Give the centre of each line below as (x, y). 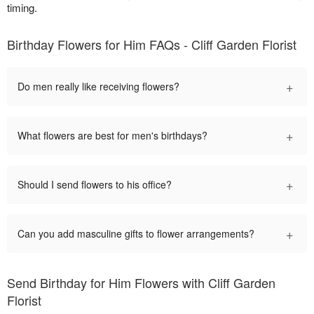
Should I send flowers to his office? (95, 185)
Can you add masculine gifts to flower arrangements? (136, 234)
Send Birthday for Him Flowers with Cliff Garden (141, 283)
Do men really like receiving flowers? (98, 87)
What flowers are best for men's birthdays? (112, 136)
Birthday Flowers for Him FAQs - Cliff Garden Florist (152, 45)
